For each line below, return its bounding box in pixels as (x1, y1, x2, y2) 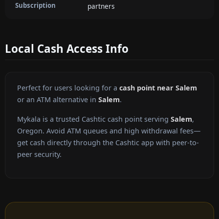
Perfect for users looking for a (17, 83, 119, 93)
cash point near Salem (119, 83, 197, 93)
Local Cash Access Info (5, 41, 129, 56)
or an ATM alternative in (17, 95, 98, 105)
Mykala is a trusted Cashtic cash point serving (17, 114, 171, 124)
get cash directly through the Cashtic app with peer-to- (17, 138, 199, 148)
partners (88, 1, 115, 11)
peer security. (17, 150, 62, 159)
